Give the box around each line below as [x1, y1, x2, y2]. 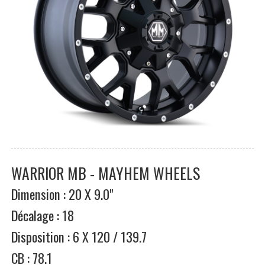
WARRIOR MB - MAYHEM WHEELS [11, 161, 200, 184]
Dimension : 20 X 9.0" [11, 184, 113, 203]
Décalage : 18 [11, 205, 74, 225]
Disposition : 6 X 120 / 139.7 [11, 227, 147, 246]
